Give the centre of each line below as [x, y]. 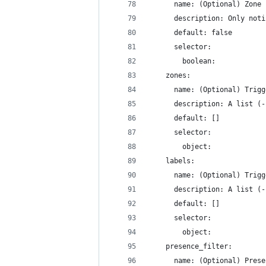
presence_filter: [191, 246]
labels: [172, 161]
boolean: [182, 61]
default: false [191, 33]
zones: [170, 75]
